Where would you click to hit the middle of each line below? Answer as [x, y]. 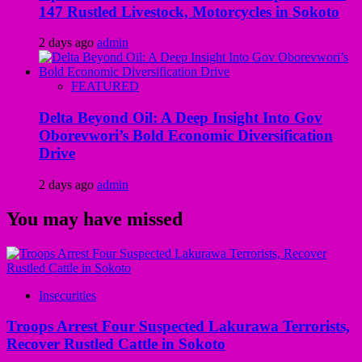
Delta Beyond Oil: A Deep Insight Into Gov [181, 118]
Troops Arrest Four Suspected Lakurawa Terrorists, [178, 326]
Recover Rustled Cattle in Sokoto [116, 344]
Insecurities [67, 295]
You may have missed [95, 219]
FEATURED [105, 86]
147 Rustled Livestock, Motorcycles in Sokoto [189, 11]
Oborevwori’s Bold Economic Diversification [186, 136]
